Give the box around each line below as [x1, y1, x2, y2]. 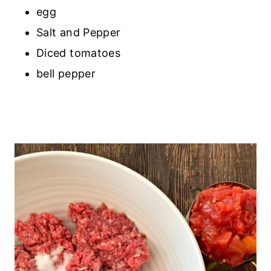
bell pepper [36, 67, 96, 80]
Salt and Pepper [36, 25, 121, 39]
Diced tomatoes [36, 46, 121, 59]
